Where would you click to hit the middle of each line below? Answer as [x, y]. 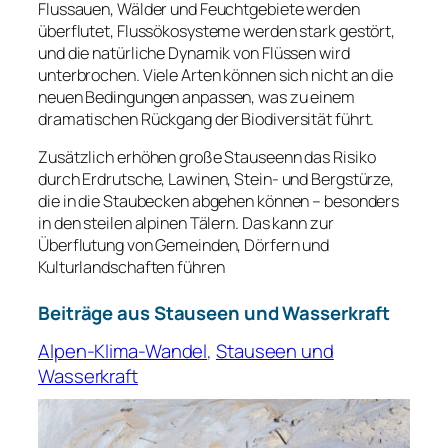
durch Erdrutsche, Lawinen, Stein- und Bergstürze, [216, 179]
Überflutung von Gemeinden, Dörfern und [184, 245]
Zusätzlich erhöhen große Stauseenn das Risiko [207, 157]
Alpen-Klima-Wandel [123, 350]
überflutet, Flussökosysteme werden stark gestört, [217, 30]
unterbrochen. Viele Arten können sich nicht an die [215, 74]
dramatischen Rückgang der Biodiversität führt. [206, 118]
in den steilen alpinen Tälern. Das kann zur [186, 223]
